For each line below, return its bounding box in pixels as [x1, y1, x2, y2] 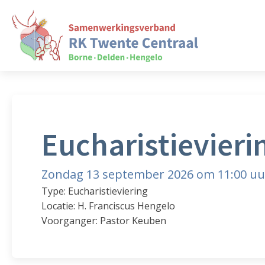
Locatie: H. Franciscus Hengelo [41, 199, 175, 212]
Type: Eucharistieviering [41, 185, 148, 198]
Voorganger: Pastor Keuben [41, 214, 166, 227]
